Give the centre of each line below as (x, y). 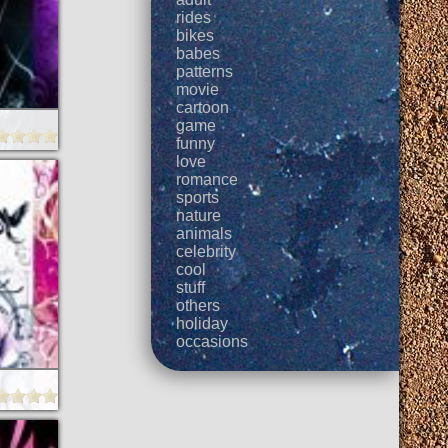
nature (199, 215)
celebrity (206, 251)
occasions (212, 341)
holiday (202, 323)
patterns (205, 71)
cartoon (203, 107)
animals (204, 233)
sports (198, 197)
